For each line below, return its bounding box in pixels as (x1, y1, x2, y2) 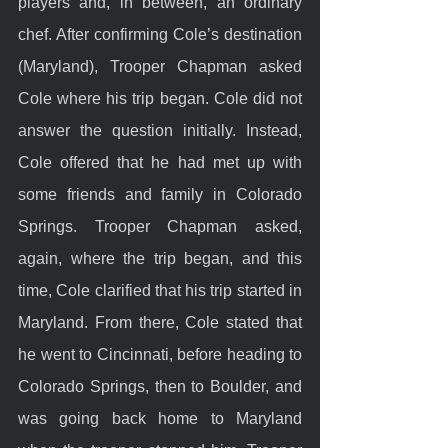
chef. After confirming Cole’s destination (18, 25, 302, 43)
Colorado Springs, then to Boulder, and (18, 377, 302, 395)
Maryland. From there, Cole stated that (18, 313, 302, 331)
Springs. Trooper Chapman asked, (18, 217, 302, 235)
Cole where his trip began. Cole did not (18, 89, 302, 107)
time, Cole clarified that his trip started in (18, 281, 302, 299)
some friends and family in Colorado (18, 185, 302, 203)
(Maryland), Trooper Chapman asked (18, 57, 302, 75)
